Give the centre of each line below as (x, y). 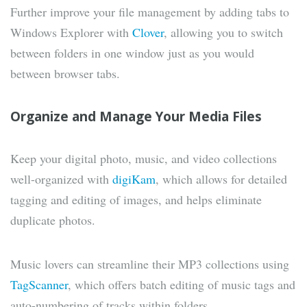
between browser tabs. (65, 74)
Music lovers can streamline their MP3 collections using (150, 264)
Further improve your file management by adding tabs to (150, 12)
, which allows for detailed (221, 179)
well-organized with (61, 179)
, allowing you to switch (223, 33)
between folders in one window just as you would (132, 53)
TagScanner (39, 285)
